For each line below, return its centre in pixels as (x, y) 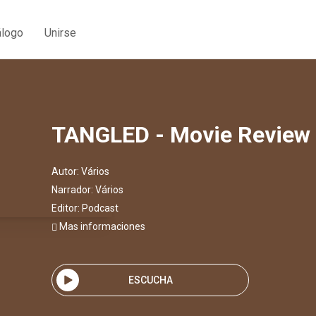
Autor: (66, 171)
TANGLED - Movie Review (181, 135)
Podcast (100, 208)
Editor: (67, 208)
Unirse (60, 32)
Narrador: (73, 190)
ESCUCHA (150, 280)
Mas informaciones (101, 226)
